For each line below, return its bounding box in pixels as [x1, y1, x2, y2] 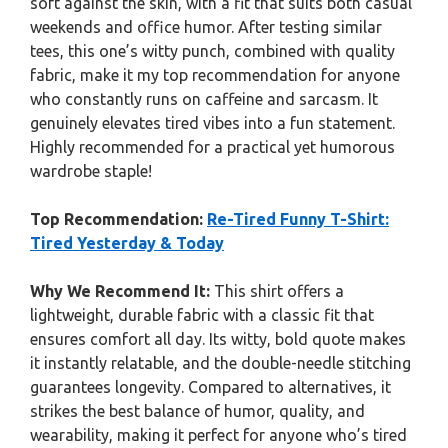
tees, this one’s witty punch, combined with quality [30, 42, 395, 60]
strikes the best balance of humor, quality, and [30, 402, 365, 420]
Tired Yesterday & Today [30, 234, 224, 252]
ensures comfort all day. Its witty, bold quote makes [30, 330, 406, 348]
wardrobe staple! [30, 162, 152, 180]
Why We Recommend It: [30, 282, 210, 300]
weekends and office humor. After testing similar [30, 18, 382, 36]
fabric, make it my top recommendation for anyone [30, 66, 400, 84]
